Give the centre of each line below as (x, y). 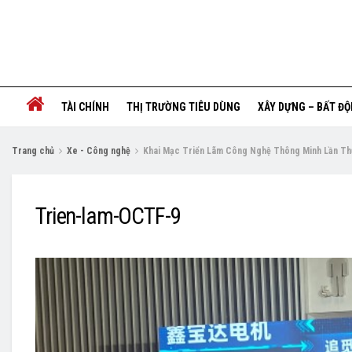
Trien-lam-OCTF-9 (108, 216)
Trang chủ (33, 151)
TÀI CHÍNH (85, 107)
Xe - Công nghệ (99, 151)
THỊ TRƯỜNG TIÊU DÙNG (183, 107)
